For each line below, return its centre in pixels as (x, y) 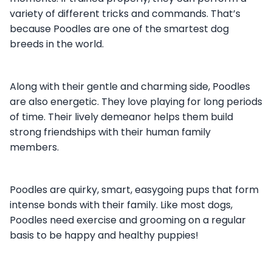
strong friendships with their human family (110, 132)
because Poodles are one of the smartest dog (119, 29)
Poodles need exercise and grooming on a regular (128, 220)
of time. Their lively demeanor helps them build (121, 117)
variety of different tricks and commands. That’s (125, 14)
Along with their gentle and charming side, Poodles (130, 87)
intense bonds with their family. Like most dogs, (121, 205)
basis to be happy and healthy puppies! (104, 236)
